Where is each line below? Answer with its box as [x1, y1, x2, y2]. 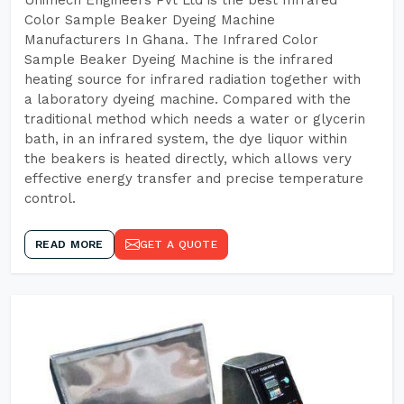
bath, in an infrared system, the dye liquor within [24, 131, 347, 147]
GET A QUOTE [139, 238, 217, 251]
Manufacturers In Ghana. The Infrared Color [24, 32, 318, 48]
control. [24, 190, 76, 207]
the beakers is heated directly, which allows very [24, 151, 352, 167]
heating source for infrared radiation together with [24, 71, 361, 87]
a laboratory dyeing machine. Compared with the [24, 91, 351, 107]
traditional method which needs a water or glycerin [24, 111, 365, 127]
